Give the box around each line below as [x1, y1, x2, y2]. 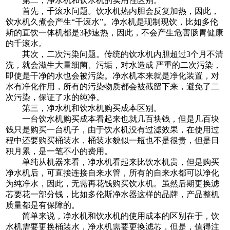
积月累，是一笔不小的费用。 [6, 146, 113, 156]
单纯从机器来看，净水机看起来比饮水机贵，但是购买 [6, 157, 220, 166]
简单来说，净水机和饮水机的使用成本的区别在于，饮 [6, 211, 220, 220]
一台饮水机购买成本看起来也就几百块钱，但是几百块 [6, 114, 220, 123]
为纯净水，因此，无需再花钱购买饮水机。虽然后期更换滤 [6, 179, 220, 188]
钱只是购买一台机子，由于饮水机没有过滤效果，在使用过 [6, 125, 220, 134]
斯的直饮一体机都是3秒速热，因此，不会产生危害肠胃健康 [6, 28, 224, 37]
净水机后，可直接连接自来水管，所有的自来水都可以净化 [6, 168, 220, 177]
